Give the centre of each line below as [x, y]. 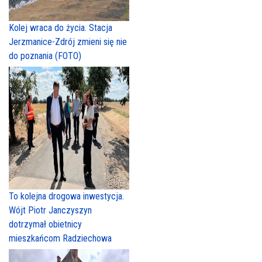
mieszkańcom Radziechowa [60, 239]
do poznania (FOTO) [45, 56]
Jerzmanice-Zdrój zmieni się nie [68, 42]
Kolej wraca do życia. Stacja [61, 28]
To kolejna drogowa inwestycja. [66, 196]
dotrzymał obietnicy [45, 225]
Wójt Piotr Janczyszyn [50, 211]
